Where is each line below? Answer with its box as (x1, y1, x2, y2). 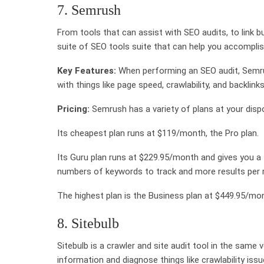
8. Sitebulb (57, 215, 119, 231)
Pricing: (57, 103, 90, 114)
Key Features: (57, 65, 116, 76)
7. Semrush (57, 2, 121, 18)
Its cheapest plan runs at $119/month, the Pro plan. (57, 127, 259, 138)
